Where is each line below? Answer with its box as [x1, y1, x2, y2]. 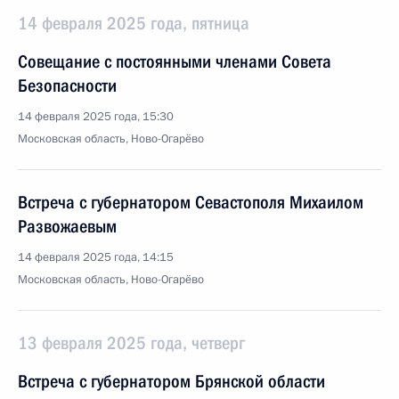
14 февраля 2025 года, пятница [18, 12, 249, 34]
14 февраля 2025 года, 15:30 [18, 109, 174, 125]
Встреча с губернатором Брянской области [18, 370, 325, 392]
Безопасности [18, 75, 117, 96]
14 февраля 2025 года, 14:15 [18, 249, 174, 265]
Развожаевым [18, 216, 117, 237]
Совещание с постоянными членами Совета [18, 51, 331, 72]
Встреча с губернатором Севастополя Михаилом [18, 191, 363, 213]
